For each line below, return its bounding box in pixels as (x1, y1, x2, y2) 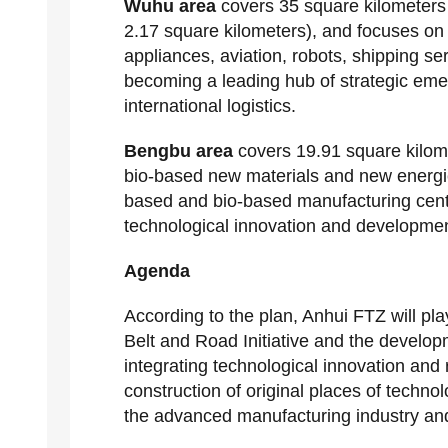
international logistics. (124, 96, 296, 116)
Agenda (124, 261, 190, 281)
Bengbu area (124, 141, 233, 161)
